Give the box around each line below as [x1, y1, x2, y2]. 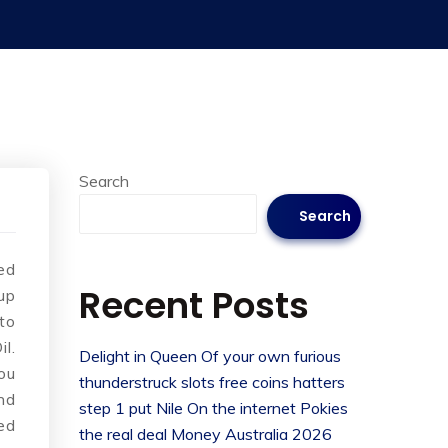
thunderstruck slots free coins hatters [79, 372, 345, 392]
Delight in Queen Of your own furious [79, 346, 341, 366]
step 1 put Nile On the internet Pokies [79, 398, 348, 418]
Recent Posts [79, 280, 309, 331]
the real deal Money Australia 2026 [79, 424, 332, 444]
